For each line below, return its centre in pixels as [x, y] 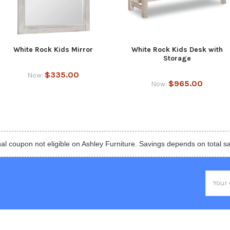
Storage [177, 58]
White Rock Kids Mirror [53, 49]
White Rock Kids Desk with [177, 49]
